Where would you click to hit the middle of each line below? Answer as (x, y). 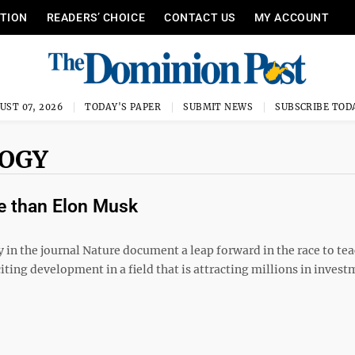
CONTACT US (200, 17)
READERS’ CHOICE (96, 17)
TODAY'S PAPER (123, 107)
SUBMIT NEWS (218, 107)
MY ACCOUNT (292, 17)
